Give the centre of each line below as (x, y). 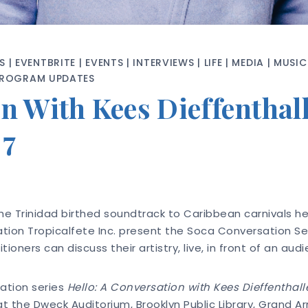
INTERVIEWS (164, 63)
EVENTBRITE (46, 63)
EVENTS (104, 63)
